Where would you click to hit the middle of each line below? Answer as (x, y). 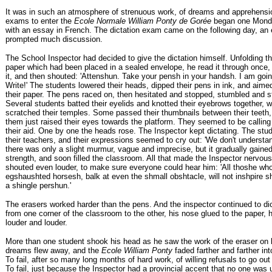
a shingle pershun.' (38, 185)
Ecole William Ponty (137, 250)
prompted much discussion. (54, 39)
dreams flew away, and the (53, 250)
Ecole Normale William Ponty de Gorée (143, 21)
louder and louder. (36, 223)
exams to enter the (40, 21)
